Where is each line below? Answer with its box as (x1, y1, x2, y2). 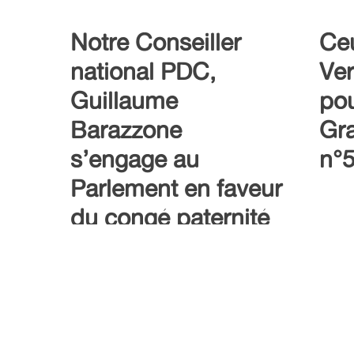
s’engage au (70, 145, 199, 174)
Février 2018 (70, 312, 202, 341)
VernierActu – (70, 283, 211, 312)
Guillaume (70, 86, 178, 115)
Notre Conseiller (70, 28, 241, 57)
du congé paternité (70, 203, 269, 232)
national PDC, (70, 57, 216, 86)
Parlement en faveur (70, 174, 282, 203)
